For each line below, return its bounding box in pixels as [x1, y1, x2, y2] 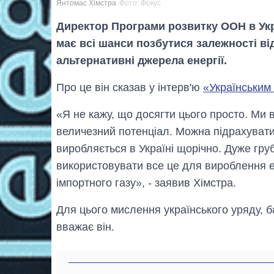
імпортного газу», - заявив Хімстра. [56, 177, 236, 190]
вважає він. [56, 221, 114, 234]
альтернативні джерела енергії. [56, 54, 227, 67]
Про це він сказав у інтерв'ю [56, 81, 203, 94]
